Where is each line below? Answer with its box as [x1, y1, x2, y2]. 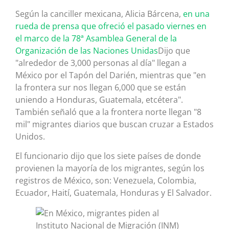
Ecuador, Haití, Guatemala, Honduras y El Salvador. [15, 187, 212, 199]
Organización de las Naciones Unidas [15, 44, 158, 56]
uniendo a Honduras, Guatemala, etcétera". [15, 94, 183, 105]
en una [183, 8, 210, 19]
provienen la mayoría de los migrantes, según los [15, 163, 204, 174]
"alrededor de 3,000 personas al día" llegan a [15, 57, 187, 68]
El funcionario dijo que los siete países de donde [15, 150, 201, 162]
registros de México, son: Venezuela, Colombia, [15, 175, 196, 187]
